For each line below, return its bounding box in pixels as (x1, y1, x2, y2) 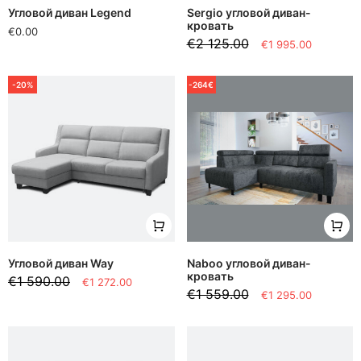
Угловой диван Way (8, 256, 114, 271)
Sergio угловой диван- (186, 5, 311, 19)
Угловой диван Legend (8, 5, 131, 19)
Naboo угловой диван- (186, 256, 311, 271)
